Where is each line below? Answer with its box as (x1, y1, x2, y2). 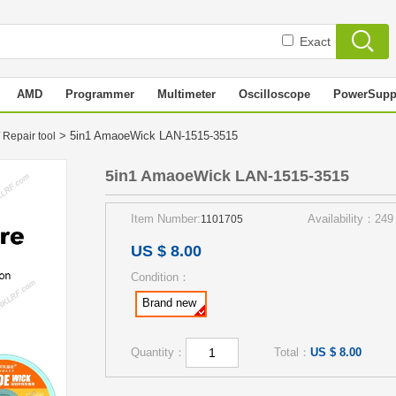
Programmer (65, 88, 134, 101)
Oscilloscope (239, 88, 310, 101)
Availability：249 (308, 212, 393, 225)
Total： (274, 346, 310, 359)
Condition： (131, 270, 190, 284)
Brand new (142, 296, 196, 309)
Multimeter (157, 88, 216, 101)
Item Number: (131, 212, 201, 225)
